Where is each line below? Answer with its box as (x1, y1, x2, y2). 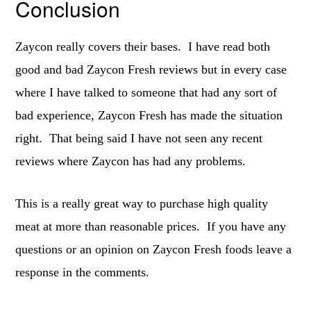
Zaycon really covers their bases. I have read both (15, 40, 271, 54)
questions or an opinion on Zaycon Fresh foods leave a (15, 242, 292, 257)
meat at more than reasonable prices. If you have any (15, 219, 287, 234)
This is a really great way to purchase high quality (15, 196, 269, 211)
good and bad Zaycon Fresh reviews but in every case (15, 62, 287, 77)
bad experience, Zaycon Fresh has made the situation (15, 108, 283, 123)
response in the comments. (15, 265, 150, 280)
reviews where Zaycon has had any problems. (15, 154, 246, 169)
